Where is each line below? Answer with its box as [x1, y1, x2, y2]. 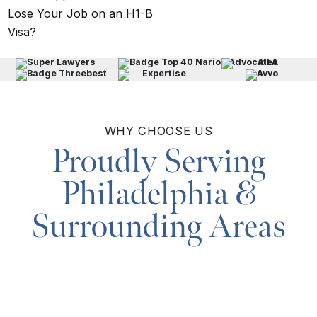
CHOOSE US [134, 123, 213, 138]
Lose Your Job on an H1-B [8, 6, 154, 21]
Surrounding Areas [31, 207, 286, 247]
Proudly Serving [52, 142, 265, 182]
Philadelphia [61, 174, 235, 214]
